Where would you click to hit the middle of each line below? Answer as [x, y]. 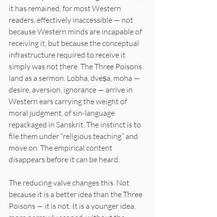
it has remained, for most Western [66, 8]
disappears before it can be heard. [64, 159]
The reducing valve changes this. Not [70, 182]
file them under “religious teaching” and [74, 136]
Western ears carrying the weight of [69, 101]
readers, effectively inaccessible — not [72, 20]
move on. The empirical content [61, 147]
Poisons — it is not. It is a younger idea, [73, 206]
